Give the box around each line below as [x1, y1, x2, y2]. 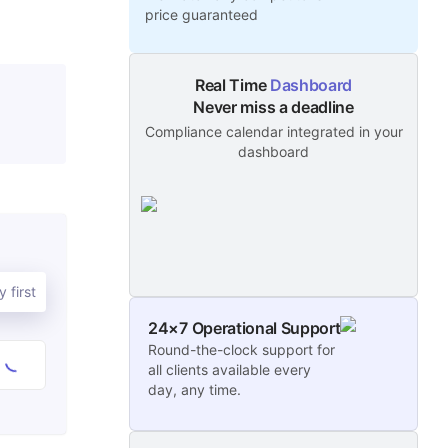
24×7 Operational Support [148, 318, 341, 339]
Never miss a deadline [193, 97, 354, 117]
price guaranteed [145, 6, 259, 23]
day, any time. [148, 381, 242, 399]
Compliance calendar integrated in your [144, 123, 403, 140]
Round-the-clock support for [148, 341, 336, 359]
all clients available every [148, 361, 312, 379]
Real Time [195, 75, 270, 95]
